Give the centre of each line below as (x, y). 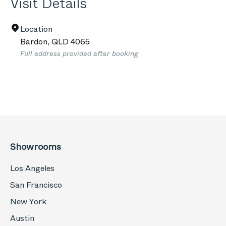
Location (36, 29)
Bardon (34, 42)
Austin (22, 218)
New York (28, 202)
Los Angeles (32, 168)
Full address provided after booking (79, 53)
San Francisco (36, 185)
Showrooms (36, 147)
